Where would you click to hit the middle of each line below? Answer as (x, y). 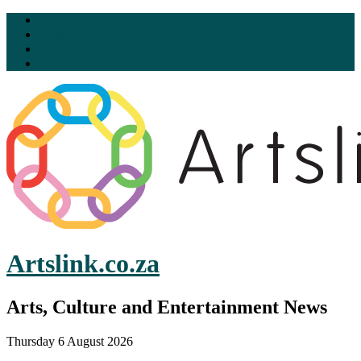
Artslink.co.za (83, 264)
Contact (58, 34)
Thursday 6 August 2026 (70, 341)
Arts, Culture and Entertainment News (167, 307)
